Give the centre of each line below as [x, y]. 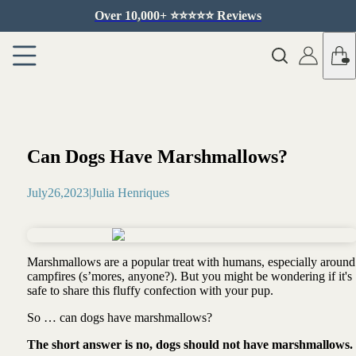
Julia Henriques [130, 192]
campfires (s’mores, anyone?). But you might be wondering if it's [189, 276]
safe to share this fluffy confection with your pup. [151, 290]
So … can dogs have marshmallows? [121, 317]
